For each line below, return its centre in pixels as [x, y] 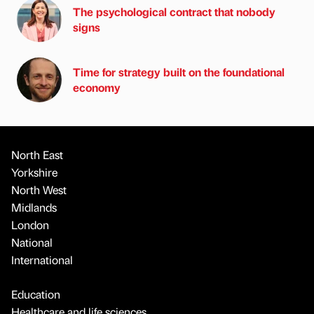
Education [36, 294]
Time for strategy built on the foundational [179, 72]
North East [37, 155]
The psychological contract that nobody [174, 12]
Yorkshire [34, 172]
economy [97, 88]
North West [39, 190]
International [42, 260]
